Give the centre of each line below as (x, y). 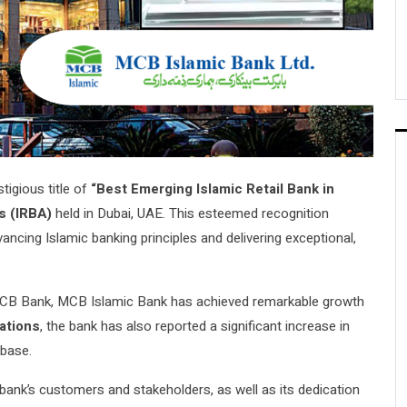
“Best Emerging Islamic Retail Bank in (213, 189)
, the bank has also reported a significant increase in (195, 327)
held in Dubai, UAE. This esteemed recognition (190, 214)
